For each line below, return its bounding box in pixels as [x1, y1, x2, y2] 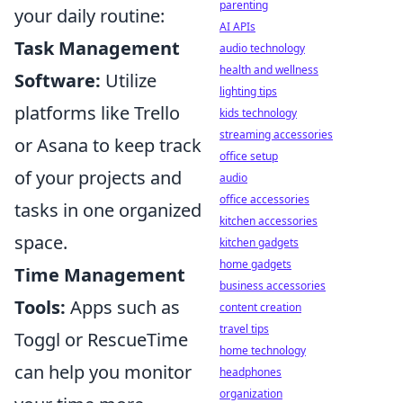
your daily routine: [14, 4, 165, 28]
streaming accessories [219, 127, 333, 142]
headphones [219, 364, 282, 380]
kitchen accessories [219, 213, 318, 228]
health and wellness [219, 62, 318, 77]
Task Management [14, 36, 180, 60]
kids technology [219, 105, 297, 121]
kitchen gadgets [219, 235, 299, 250]
